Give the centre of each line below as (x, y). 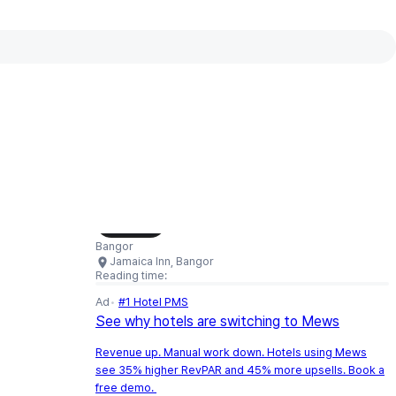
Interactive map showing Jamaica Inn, (266, 221)
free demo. (126, 387)
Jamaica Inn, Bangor (162, 261)
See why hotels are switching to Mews (217, 321)
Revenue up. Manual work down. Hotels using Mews (231, 352)
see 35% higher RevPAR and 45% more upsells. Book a (240, 369)
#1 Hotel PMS (153, 301)
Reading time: (131, 275)
